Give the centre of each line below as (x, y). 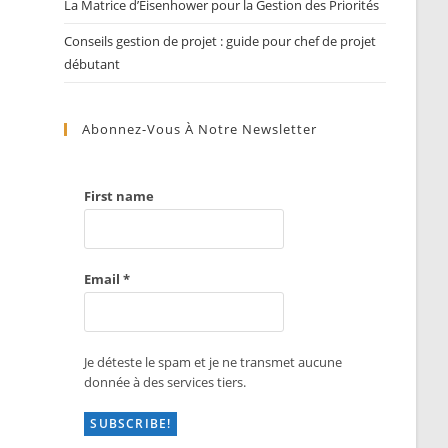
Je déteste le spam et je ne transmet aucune (213, 362)
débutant (92, 64)
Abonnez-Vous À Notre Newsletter (200, 129)
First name (119, 196)
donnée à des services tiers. (165, 382)
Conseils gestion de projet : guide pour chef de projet (220, 41)
